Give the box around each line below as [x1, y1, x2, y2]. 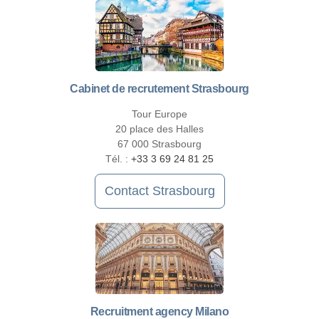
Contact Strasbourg [104, 184, 215, 199]
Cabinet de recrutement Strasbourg [70, 83, 249, 95]
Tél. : [105, 153, 131, 165]
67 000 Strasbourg [117, 138, 202, 150]
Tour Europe [132, 108, 187, 120]
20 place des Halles [115, 123, 204, 135]
